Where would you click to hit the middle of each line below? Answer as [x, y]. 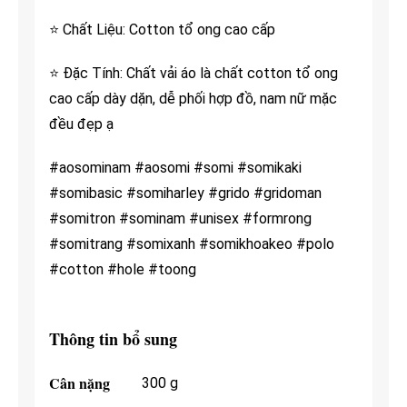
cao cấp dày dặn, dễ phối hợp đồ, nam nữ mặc [193, 99]
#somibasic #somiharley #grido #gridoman [185, 194]
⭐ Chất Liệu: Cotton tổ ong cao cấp [162, 30]
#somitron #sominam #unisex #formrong [180, 219]
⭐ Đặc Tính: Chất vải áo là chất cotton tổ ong [193, 74]
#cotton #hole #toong [122, 270]
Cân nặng [79, 382]
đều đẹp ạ [81, 124]
